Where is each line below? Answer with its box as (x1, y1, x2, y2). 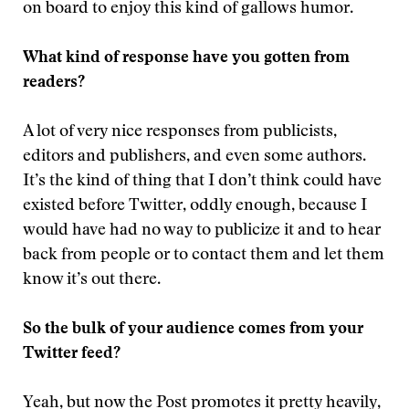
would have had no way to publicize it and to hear (23, 223, 381, 239)
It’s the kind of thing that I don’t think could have (23, 173, 382, 190)
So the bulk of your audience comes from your (23, 321, 363, 338)
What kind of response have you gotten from (23, 50, 350, 67)
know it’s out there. (23, 272, 161, 288)
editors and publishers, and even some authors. (23, 149, 366, 165)
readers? (23, 75, 85, 91)
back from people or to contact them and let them (23, 247, 384, 264)
